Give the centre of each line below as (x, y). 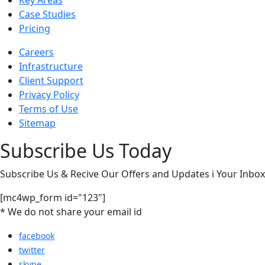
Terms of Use (49, 109)
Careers (36, 52)
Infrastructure (51, 66)
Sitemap (37, 123)
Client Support (51, 80)
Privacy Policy (49, 95)
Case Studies (47, 14)
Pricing (35, 28)
